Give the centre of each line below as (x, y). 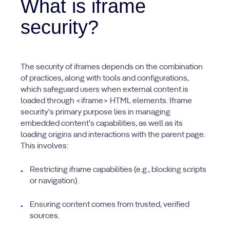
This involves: (45, 146)
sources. (45, 216)
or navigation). (54, 181)
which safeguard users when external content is (104, 90)
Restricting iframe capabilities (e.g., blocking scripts (118, 170)
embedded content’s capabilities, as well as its (102, 124)
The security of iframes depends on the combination (112, 67)
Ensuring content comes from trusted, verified (110, 205)
